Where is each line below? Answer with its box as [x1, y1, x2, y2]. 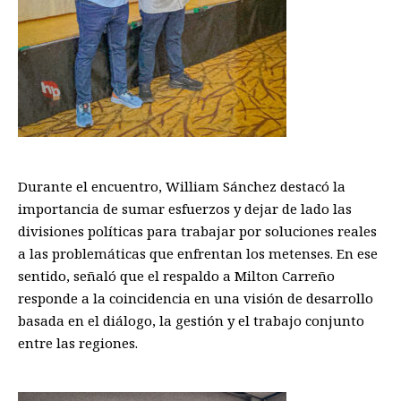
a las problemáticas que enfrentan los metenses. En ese [18, 243, 378, 262]
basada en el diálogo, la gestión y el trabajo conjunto [18, 311, 364, 329]
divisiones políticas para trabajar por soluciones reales [18, 221, 377, 240]
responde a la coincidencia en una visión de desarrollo [18, 288, 373, 307]
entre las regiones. [18, 333, 138, 352]
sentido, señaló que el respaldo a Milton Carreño [18, 266, 335, 285]
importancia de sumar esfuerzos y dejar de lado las [18, 199, 352, 218]
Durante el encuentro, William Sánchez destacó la [18, 176, 346, 195]
